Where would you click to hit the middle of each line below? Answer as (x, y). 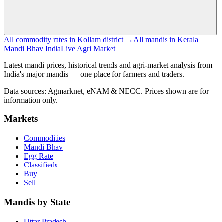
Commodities (45, 138)
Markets (21, 119)
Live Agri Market (88, 48)
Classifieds (41, 165)
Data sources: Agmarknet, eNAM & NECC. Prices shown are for (106, 91)
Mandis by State (37, 202)
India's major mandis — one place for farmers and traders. (94, 74)
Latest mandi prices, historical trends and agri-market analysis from (108, 65)
